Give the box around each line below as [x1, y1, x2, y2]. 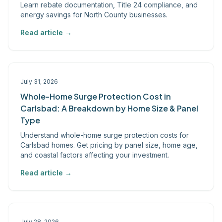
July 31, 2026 [20, 78, 58, 85]
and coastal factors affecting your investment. [20, 151, 169, 159]
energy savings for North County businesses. [20, 10, 167, 19]
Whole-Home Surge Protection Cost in [20, 91, 171, 102]
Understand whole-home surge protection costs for [20, 131, 189, 139]
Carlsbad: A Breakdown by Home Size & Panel [20, 103, 198, 113]
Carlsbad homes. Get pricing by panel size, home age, [20, 141, 198, 149]
